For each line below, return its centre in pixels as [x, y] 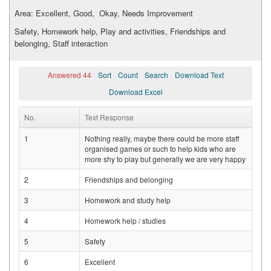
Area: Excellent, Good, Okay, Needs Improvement [104, 13]
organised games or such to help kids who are [160, 149]
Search [156, 75]
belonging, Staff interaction [61, 44]
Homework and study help [128, 200]
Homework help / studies [125, 221]
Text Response [109, 117]
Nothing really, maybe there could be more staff [162, 139]
